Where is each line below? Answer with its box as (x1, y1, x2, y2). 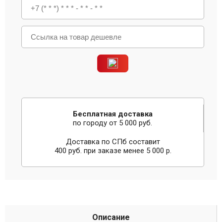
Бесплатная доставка (72, 110, 153, 118)
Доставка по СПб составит (65, 137, 160, 146)
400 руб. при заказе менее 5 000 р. (54, 146, 171, 155)
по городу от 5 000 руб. (73, 118, 152, 127)
